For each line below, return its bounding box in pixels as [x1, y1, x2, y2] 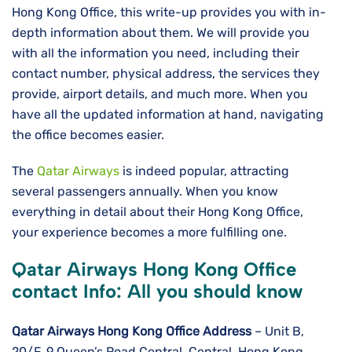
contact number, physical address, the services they [12, 66, 320, 82]
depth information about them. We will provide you [12, 25, 310, 41]
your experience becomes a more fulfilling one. [12, 225, 290, 240]
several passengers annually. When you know [12, 184, 278, 200]
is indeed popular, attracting [119, 163, 289, 179]
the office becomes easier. [12, 127, 167, 143]
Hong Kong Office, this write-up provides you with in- [12, 5, 326, 20]
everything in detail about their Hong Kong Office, [12, 204, 303, 220]
